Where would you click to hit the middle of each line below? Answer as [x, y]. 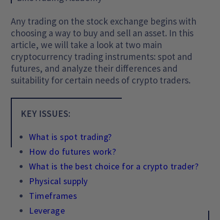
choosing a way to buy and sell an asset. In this [102, 33]
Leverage [47, 210]
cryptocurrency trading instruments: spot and [102, 56]
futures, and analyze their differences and [95, 68]
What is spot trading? [70, 137]
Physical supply [58, 181]
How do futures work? [73, 151]
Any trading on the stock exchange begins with [104, 21]
